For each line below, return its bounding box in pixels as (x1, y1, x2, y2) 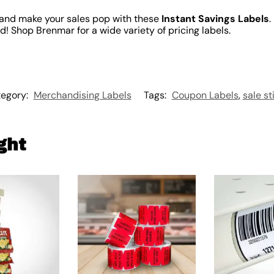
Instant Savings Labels (161, 12, 269, 26)
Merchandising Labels (33, 89, 131, 102)
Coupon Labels (171, 89, 239, 102)
